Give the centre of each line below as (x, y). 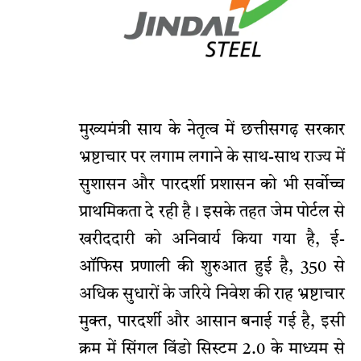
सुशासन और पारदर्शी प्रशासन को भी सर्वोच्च (212, 186)
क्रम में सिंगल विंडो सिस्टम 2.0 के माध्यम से (212, 350)
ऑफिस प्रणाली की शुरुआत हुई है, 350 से (212, 268)
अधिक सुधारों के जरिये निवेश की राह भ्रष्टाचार (212, 295)
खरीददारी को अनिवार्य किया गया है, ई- (212, 241)
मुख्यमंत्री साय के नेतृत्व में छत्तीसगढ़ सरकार (212, 131)
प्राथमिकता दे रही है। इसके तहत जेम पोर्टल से (212, 213)
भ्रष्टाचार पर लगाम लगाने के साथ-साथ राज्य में (212, 158)
